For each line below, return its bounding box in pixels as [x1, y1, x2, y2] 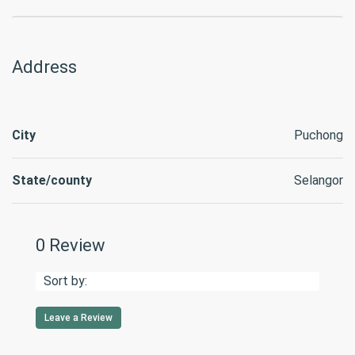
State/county [12, 173, 92, 188]
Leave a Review [44, 312, 113, 323]
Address [12, 57, 77, 77]
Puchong [294, 128, 343, 143]
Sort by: [44, 273, 87, 288]
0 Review [36, 235, 105, 255]
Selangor [294, 173, 343, 188]
